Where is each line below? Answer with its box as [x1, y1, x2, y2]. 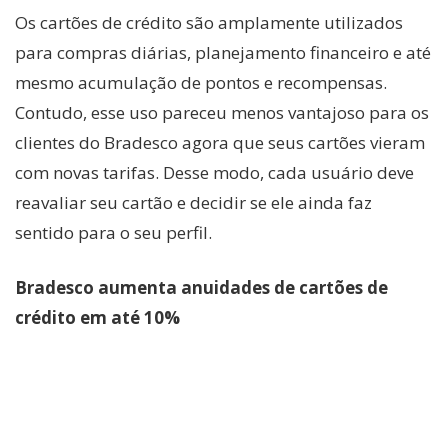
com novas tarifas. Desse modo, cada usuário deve [15, 160, 414, 184]
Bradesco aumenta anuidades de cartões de [15, 276, 388, 300]
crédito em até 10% [15, 306, 180, 330]
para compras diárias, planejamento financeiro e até [15, 40, 431, 64]
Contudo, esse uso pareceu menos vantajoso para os [15, 100, 429, 124]
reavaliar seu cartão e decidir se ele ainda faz [15, 190, 372, 214]
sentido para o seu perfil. [15, 220, 212, 244]
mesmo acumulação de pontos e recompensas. [15, 70, 387, 94]
